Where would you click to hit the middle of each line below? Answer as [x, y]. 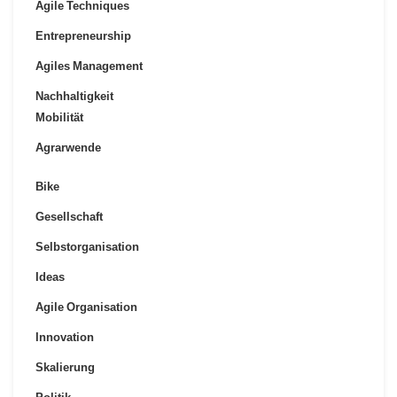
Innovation [65, 337]
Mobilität [59, 117]
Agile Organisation [86, 307]
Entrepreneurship [83, 35]
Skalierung [65, 367]
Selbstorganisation [87, 246]
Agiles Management [89, 66]
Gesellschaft [69, 216]
